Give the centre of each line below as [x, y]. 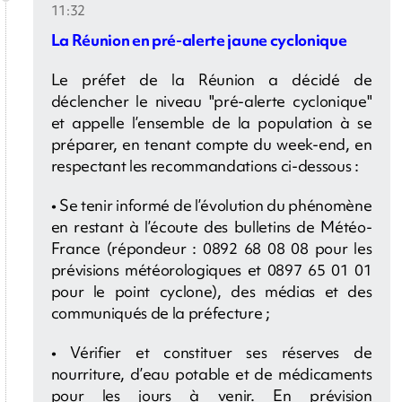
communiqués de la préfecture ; [160, 313]
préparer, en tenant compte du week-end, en [211, 144]
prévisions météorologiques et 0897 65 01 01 [211, 270]
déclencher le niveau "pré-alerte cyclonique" [211, 101]
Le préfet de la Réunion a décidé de [211, 80]
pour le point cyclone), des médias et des [211, 292]
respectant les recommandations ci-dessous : [205, 166]
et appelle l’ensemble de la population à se [211, 123]
